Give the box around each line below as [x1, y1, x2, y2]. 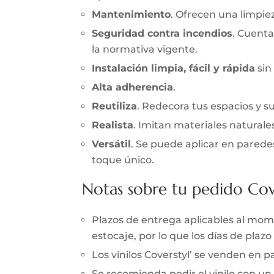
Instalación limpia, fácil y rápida [92, 62, 256, 75]
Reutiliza [92, 100, 138, 113]
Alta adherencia [92, 81, 174, 94]
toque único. [92, 154, 155, 166]
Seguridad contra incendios [92, 28, 233, 40]
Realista [92, 119, 134, 131]
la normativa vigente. [92, 43, 198, 56]
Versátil [92, 138, 131, 150]
